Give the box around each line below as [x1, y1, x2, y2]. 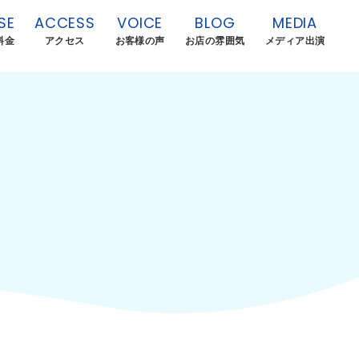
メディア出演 [264, 33, 325, 47]
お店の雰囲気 [184, 33, 245, 47]
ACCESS [34, 12, 95, 33]
